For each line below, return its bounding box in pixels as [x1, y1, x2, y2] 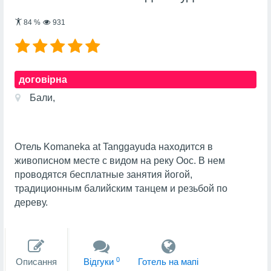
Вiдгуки [83, 256, 116, 267]
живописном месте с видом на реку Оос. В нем [14, 155, 225, 166]
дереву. [14, 197, 48, 207]
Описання [15, 256, 57, 267]
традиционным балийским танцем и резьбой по [14, 183, 227, 194]
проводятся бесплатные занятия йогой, [14, 169, 192, 180]
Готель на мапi [138, 256, 199, 267]
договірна [18, 74, 67, 85]
